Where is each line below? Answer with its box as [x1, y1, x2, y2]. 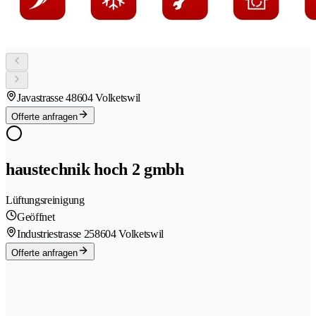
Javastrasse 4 [17, 92, 71, 104]
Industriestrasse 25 [17, 227, 95, 240]
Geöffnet [17, 210, 55, 223]
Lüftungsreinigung [6, 193, 85, 206]
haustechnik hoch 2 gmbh [6, 160, 184, 178]
